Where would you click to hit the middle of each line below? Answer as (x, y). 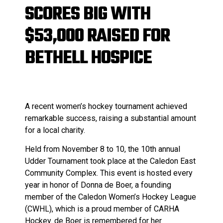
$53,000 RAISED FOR (97, 36)
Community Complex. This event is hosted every (109, 173)
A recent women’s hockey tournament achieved (106, 106)
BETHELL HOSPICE (88, 58)
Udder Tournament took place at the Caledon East (110, 161)
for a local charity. (55, 130)
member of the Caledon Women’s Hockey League (111, 197)
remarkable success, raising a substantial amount (111, 118)
